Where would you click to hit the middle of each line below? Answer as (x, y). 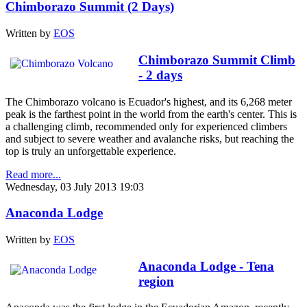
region (156, 281)
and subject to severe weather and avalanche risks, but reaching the (150, 138)
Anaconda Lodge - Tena (206, 266)
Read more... (33, 174)
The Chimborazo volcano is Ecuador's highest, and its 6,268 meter (149, 101)
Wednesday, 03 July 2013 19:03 (75, 186)
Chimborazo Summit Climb (217, 60)
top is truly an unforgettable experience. (91, 151)
